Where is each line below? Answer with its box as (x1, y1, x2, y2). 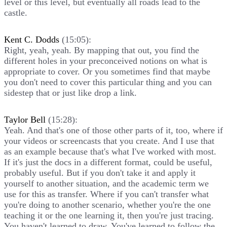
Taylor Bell (4, 114, 46, 125)
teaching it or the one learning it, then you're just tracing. (4, 210, 214, 220)
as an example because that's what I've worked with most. (4, 146, 216, 157)
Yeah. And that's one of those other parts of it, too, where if (4, 125, 223, 135)
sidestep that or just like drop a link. (4, 87, 137, 98)
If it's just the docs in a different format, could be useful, (4, 157, 212, 167)
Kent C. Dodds (4, 34, 59, 45)
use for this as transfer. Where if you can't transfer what (4, 188, 209, 199)
